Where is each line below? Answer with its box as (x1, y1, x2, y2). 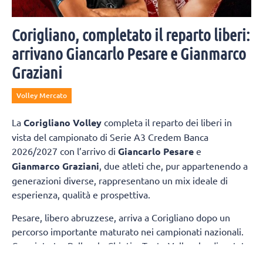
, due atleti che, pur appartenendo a (99, 160, 248, 172)
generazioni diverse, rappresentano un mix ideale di (12, 174, 228, 187)
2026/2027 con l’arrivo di (12, 145, 118, 157)
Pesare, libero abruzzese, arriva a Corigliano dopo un (12, 211, 230, 223)
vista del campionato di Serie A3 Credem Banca (12, 131, 208, 143)
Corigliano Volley (23, 116, 102, 129)
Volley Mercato (16, 90, 67, 101)
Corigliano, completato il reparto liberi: (12, 25, 250, 45)
